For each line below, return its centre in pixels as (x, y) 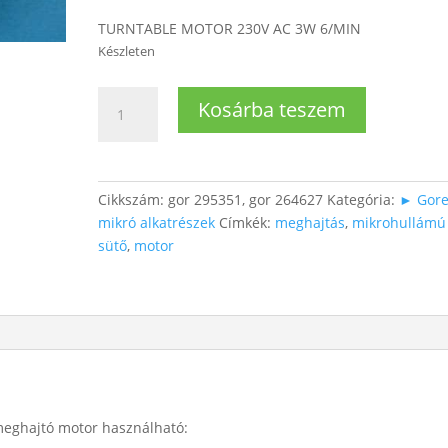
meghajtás (310, 222)
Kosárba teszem (272, 109)
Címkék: (247, 222)
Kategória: (363, 199)
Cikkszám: (133, 199)
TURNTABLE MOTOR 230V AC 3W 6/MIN (230, 28)
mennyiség (134, 166)
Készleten (127, 51)
